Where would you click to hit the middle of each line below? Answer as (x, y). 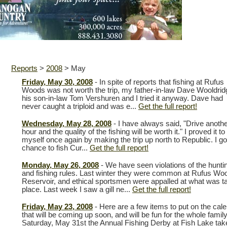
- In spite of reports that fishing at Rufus (158, 82)
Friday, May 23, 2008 (57, 207)
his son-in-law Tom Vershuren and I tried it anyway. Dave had (122, 98)
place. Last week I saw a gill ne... (77, 190)
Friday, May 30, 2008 (57, 82)
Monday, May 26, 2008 (60, 165)
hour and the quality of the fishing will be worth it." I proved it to (123, 132)
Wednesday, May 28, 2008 (67, 124)
